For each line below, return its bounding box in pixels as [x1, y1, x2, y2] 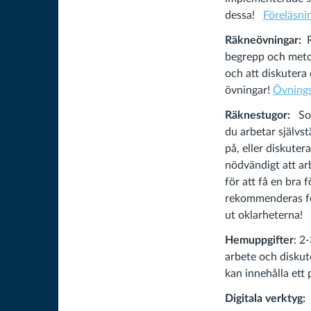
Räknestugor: [225, 110, 299, 121]
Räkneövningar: [225, 35, 307, 46]
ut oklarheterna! [225, 210, 305, 221]
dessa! [225, 10, 263, 21]
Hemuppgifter [225, 235, 294, 246]
